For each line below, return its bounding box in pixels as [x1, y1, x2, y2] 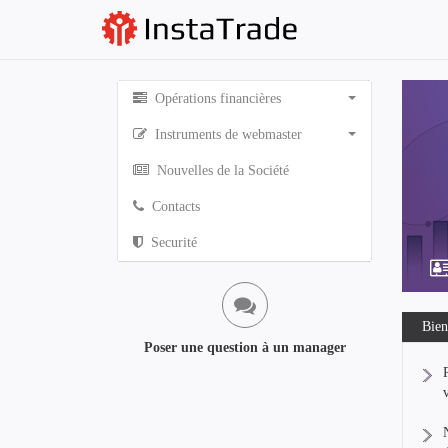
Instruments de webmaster [151, 127, 302, 142]
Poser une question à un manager [143, 340, 346, 355]
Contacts [148, 199, 200, 214]
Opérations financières [151, 91, 281, 106]
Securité [147, 235, 197, 250]
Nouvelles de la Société [153, 163, 289, 178]
